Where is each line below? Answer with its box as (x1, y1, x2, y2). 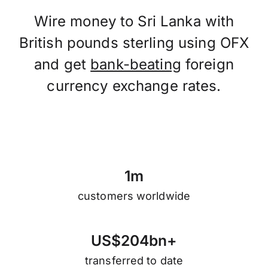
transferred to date (85, 254, 183, 267)
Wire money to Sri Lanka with (33, 13, 234, 30)
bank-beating (90, 56, 181, 73)
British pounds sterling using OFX (19, 34, 249, 51)
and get (34, 56, 91, 73)
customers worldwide (78, 190, 190, 202)
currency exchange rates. (47, 77, 221, 95)
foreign (181, 56, 234, 73)
